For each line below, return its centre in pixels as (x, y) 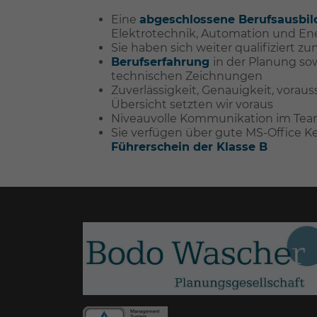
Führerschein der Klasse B (189, 147)
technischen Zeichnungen (187, 76)
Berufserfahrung (162, 62)
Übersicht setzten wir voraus (192, 104)
